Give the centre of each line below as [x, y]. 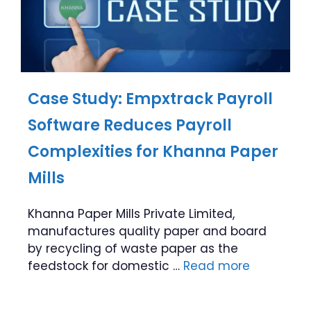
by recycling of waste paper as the [133, 249]
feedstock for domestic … [106, 266]
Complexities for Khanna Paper [153, 152]
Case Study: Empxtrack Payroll [150, 99]
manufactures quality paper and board [147, 231]
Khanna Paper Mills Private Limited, [131, 214]
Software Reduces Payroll [130, 125]
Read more [217, 266]
